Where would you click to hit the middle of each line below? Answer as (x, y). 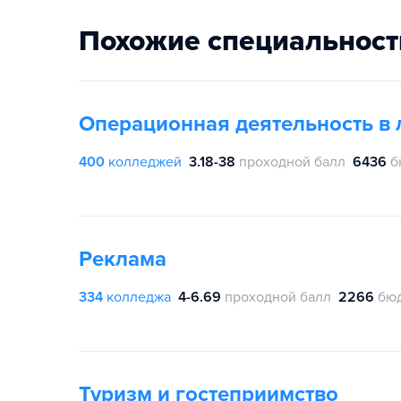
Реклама (123, 259)
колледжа (139, 297)
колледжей (145, 162)
